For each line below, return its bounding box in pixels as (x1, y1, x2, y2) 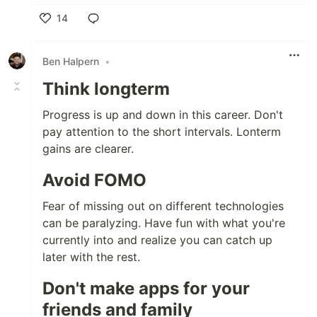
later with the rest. (42, 250, 140, 264)
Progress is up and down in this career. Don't (42, 108, 283, 122)
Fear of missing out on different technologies (42, 199, 284, 213)
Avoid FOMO (42, 170, 146, 190)
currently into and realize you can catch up (42, 233, 272, 247)
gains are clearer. (42, 142, 134, 156)
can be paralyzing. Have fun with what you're (42, 216, 285, 230)
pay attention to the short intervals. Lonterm (42, 125, 281, 139)
